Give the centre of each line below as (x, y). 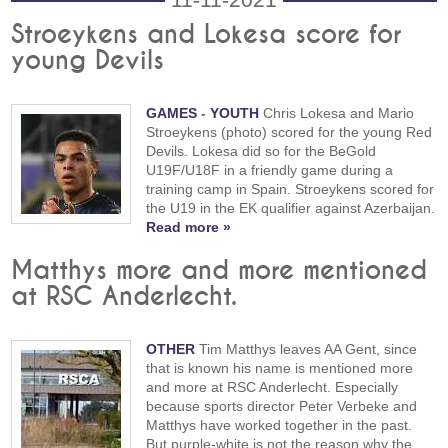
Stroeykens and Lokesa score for (206, 35)
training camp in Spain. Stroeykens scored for (290, 189)
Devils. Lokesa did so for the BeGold (261, 151)
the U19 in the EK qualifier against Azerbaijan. (291, 208)
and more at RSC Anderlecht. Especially (272, 387)
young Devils (88, 61)
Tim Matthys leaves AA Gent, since (306, 349)
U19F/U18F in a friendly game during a (270, 170)
